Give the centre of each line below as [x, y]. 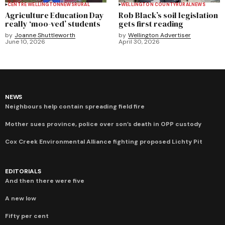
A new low [21, 198]
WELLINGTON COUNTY [149, 4]
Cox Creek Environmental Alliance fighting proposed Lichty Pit [104, 141]
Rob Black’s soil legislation [168, 15]
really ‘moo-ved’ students [53, 23]
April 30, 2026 [139, 41]
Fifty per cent [27, 216]
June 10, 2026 [25, 41]
